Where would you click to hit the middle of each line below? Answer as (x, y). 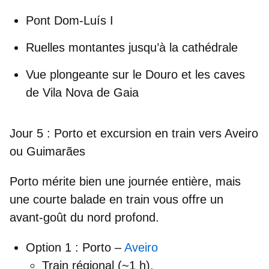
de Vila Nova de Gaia (82, 93)
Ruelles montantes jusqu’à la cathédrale (132, 48)
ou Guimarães (47, 152)
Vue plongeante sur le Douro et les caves (135, 75)
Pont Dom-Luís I (70, 21)
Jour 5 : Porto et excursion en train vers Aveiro (134, 134)
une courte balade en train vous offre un (116, 200)
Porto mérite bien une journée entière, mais (125, 182)
